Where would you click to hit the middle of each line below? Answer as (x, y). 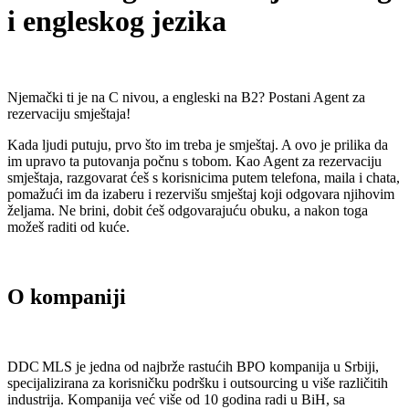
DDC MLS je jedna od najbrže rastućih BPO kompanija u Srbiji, (193, 366)
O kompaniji (69, 296)
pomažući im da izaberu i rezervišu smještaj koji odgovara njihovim (201, 194)
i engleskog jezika (117, 21)
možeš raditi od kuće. (68, 226)
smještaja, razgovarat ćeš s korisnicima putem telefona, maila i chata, (204, 177)
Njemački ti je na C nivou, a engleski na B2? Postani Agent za (186, 97)
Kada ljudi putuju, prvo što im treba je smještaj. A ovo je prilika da (198, 144)
